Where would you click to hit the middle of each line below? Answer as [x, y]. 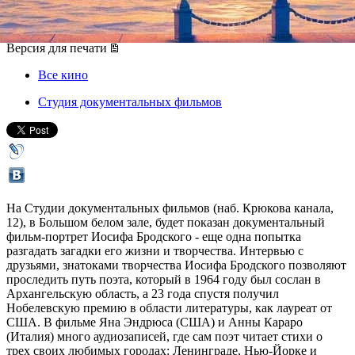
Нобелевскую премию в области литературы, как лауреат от [169, 307]
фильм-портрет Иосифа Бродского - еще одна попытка [154, 236]
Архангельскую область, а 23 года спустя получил [143, 293]
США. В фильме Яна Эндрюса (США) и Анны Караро [155, 322]
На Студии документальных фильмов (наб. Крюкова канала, [170, 208]
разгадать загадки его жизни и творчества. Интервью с [155, 250]
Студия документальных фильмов [130, 101]
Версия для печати [57, 48]
